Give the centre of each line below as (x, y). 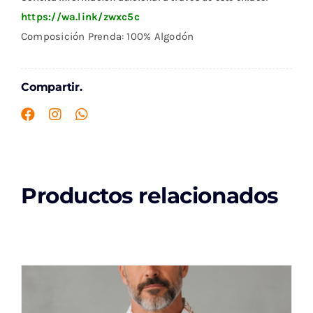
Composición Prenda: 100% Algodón (107, 36)
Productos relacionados (149, 195)
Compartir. (51, 87)
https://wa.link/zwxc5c (80, 16)
